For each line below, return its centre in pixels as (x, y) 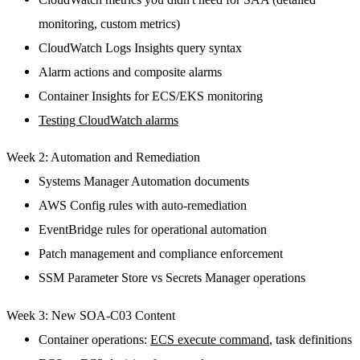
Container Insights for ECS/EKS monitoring (151, 96)
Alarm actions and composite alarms (130, 72)
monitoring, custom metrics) (109, 23)
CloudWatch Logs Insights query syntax (140, 47)
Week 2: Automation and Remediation (103, 157)
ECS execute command (210, 339)
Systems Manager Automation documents (144, 182)
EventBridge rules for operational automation (153, 230)
